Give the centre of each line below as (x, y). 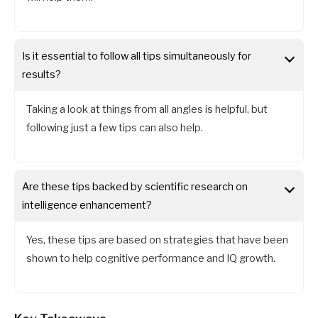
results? (42, 74)
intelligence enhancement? (87, 205)
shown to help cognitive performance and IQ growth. (151, 258)
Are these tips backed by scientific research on (135, 186)
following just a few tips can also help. (115, 127)
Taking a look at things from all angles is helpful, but (147, 109)
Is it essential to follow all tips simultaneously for (137, 56)
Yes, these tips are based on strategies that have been (158, 240)
